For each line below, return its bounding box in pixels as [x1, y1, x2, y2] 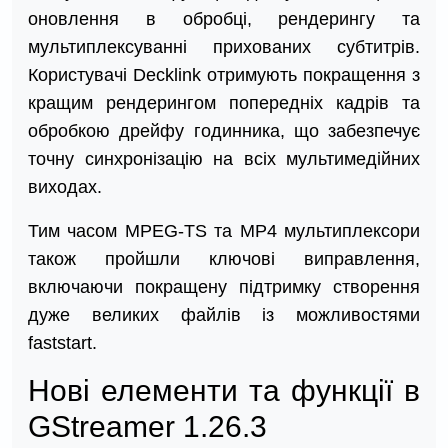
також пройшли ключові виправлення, [28, 249, 420, 270]
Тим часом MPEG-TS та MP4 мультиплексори [28, 221, 420, 242]
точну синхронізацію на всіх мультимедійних [28, 149, 420, 170]
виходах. [28, 177, 102, 198]
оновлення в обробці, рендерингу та [28, 9, 420, 30]
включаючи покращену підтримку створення [28, 277, 420, 298]
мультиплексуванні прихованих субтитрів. [28, 37, 420, 58]
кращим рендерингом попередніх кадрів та [28, 93, 420, 114]
